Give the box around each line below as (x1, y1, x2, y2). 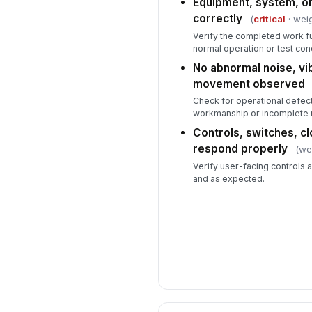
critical (253, 13, 286, 25)
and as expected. (192, 173, 265, 184)
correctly (192, 12, 242, 26)
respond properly (192, 142, 288, 156)
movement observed (192, 77, 305, 91)
